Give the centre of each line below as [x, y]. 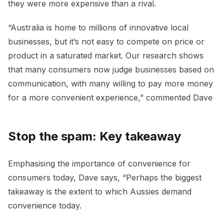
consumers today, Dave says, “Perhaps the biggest [105, 177]
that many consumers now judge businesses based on [111, 69]
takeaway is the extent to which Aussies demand [100, 191]
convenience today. [46, 205]
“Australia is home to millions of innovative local [98, 27]
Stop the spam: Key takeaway [94, 136]
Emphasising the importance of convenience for [99, 163]
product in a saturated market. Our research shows [106, 55]
